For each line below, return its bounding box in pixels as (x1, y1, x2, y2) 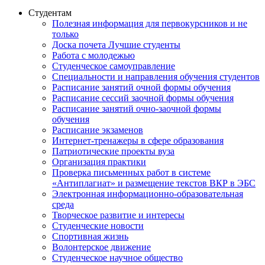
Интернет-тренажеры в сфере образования (52, 135, 224, 146)
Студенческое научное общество (52, 252, 183, 263)
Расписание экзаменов (52, 124, 143, 135)
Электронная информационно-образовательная (52, 188, 243, 199)
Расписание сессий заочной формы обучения (52, 92, 234, 103)
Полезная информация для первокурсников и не (52, 18, 247, 28)
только (52, 28, 79, 39)
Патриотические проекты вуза (52, 146, 174, 156)
